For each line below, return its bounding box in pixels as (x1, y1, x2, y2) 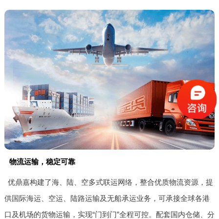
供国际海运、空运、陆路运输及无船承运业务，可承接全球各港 (4, 194, 210, 203)
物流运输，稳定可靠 (9, 157, 75, 166)
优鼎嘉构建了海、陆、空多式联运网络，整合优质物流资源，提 (8, 178, 214, 187)
